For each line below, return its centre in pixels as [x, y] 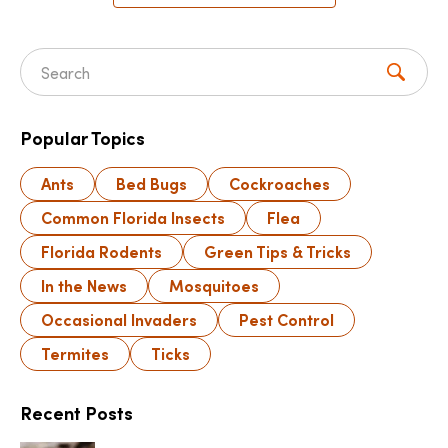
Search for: [85, 82]
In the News [84, 286]
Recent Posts [76, 413]
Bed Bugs [151, 184]
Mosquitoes [214, 286]
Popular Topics [82, 138]
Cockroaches [279, 184]
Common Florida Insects [133, 218]
